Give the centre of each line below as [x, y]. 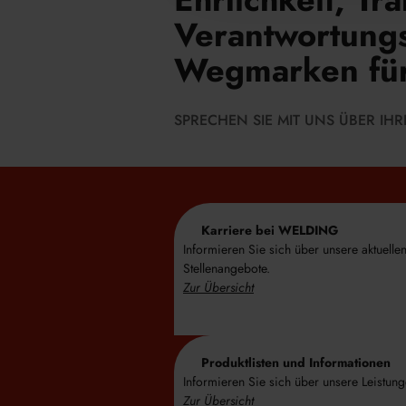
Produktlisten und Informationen [296, 362]
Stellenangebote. [227, 269]
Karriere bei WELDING [270, 231]
